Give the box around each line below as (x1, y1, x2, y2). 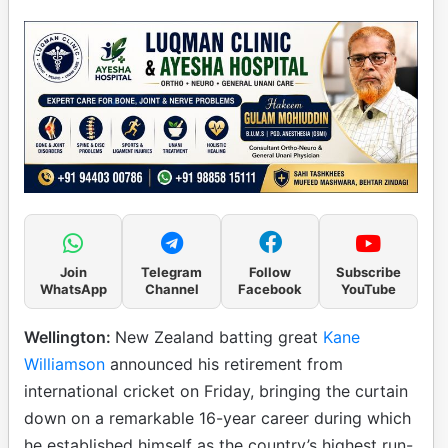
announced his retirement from (105, 353, 343, 374)
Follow (249, 263, 291, 280)
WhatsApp (39, 280, 107, 297)
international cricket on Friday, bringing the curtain (24, 380, 408, 401)
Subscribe (335, 263, 401, 280)
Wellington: (24, 326, 115, 347)
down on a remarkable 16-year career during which (24, 407, 411, 428)
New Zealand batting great (115, 326, 323, 347)
